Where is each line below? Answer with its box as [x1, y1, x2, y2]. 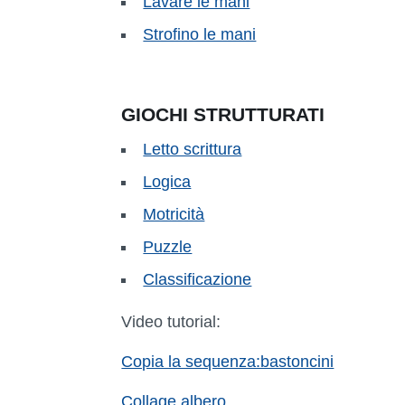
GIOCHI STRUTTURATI [121, 103, 325, 125]
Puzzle [143, 237, 193, 256]
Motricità [143, 204, 205, 223]
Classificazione [143, 269, 252, 288]
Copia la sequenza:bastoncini [121, 352, 334, 371]
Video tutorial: [121, 312, 221, 331]
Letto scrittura [143, 139, 242, 158]
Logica [143, 172, 192, 191]
